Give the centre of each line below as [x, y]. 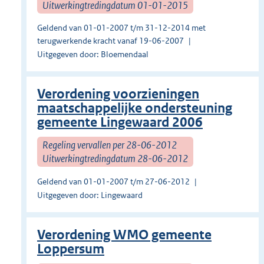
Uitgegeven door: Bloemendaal [93, 55]
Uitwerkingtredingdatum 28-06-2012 [115, 158]
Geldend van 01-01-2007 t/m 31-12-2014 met [121, 28]
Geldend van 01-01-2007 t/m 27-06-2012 [113, 182]
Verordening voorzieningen [118, 94]
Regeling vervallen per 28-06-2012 [110, 145]
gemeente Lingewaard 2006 [120, 123]
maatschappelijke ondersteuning [135, 108]
